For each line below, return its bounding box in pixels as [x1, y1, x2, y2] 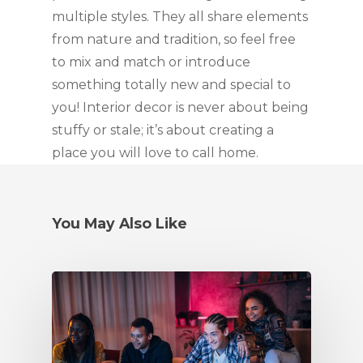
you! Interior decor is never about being [52, 100, 309, 115]
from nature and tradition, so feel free [52, 32, 296, 47]
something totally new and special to [52, 77, 291, 92]
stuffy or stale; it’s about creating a [52, 122, 274, 138]
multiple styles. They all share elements [52, 9, 308, 24]
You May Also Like [52, 215, 187, 232]
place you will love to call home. [52, 145, 258, 160]
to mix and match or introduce [52, 54, 250, 70]
